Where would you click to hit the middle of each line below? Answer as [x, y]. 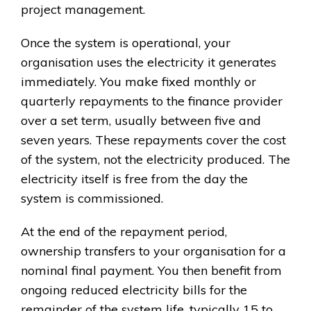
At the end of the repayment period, [124, 231]
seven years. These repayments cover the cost [153, 140]
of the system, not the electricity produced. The [155, 159]
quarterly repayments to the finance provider [152, 101]
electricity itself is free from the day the [134, 178]
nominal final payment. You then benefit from [151, 270]
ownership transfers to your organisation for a [153, 251]
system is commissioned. [92, 198]
